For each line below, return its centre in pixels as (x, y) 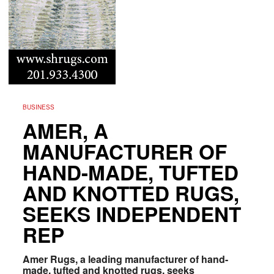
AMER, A (65, 130)
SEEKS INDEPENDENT (131, 213)
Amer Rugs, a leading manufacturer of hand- (125, 259)
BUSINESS (38, 107)
